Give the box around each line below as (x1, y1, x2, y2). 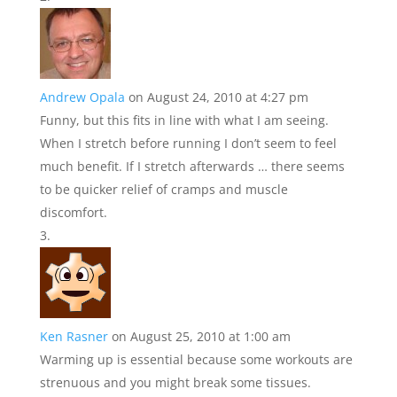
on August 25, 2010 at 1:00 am (111, 328, 291, 346)
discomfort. (39, 204, 107, 222)
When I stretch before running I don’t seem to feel (39, 135, 337, 152)
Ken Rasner (39, 328, 108, 346)
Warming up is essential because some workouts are (39, 351, 353, 369)
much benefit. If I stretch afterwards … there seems (39, 158, 345, 175)
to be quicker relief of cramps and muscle (39, 181, 288, 198)
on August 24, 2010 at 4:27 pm (128, 89, 308, 106)
